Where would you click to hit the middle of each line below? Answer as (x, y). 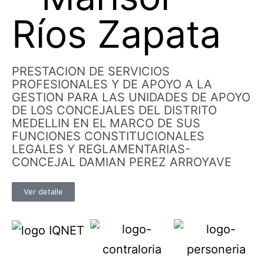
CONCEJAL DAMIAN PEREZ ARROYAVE (122, 162)
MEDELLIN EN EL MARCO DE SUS (106, 123)
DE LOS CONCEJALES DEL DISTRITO (114, 110)
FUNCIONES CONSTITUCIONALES (108, 136)
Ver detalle (43, 192)
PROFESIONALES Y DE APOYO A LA (112, 84)
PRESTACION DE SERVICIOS (91, 71)
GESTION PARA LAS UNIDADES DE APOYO (131, 97)
